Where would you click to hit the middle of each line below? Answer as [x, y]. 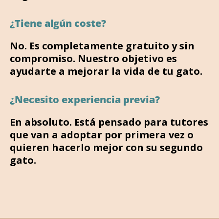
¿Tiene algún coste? [58, 23]
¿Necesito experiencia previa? [85, 99]
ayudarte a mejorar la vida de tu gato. [106, 71]
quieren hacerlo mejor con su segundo [106, 147]
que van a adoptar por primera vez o [102, 134]
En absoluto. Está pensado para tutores [109, 122]
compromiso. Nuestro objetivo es [93, 58]
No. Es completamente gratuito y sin [102, 45]
